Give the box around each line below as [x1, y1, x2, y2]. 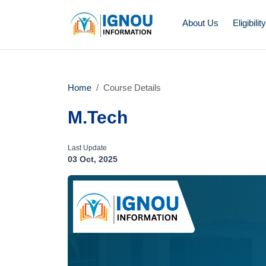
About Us [182, 18, 218, 28]
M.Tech [68, 107, 128, 127]
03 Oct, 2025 [68, 154, 118, 164]
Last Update [68, 144, 107, 152]
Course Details [103, 83, 161, 93]
